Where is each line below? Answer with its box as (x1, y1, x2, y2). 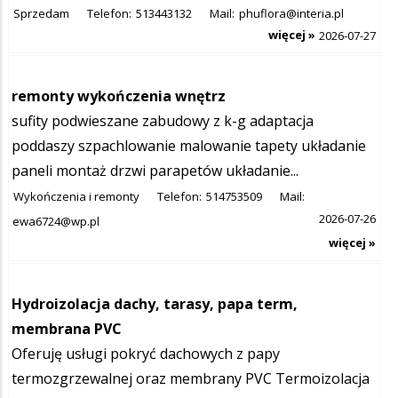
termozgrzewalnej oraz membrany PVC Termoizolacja (12, 368, 370, 388)
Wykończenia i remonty (13, 187, 139, 204)
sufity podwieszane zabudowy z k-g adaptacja (12, 110, 314, 131)
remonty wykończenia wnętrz (12, 85, 226, 106)
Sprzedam (13, 4, 69, 21)
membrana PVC (12, 318, 122, 338)
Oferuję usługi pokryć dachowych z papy (12, 343, 280, 363)
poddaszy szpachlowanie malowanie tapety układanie (12, 135, 366, 155)
